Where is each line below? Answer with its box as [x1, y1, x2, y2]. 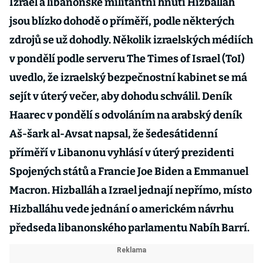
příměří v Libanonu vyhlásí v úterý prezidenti [9, 146, 234, 159]
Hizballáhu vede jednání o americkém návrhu [9, 203, 234, 215]
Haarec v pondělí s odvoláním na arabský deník [9, 109, 242, 122]
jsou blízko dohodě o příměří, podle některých [9, 15, 234, 28]
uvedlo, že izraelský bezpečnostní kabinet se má [9, 71, 247, 84]
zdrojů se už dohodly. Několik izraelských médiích [9, 33, 253, 46]
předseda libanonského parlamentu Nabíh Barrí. [9, 221, 249, 234]
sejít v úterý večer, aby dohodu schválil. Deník [9, 90, 232, 103]
